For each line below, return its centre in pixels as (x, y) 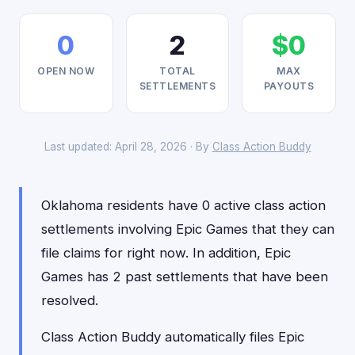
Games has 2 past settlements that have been (185, 277)
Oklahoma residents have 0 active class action (183, 205)
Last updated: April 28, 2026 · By (128, 147)
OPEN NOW (66, 71)
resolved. (70, 300)
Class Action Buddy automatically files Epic (173, 337)
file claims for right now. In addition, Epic (166, 253)
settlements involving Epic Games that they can (188, 229)
